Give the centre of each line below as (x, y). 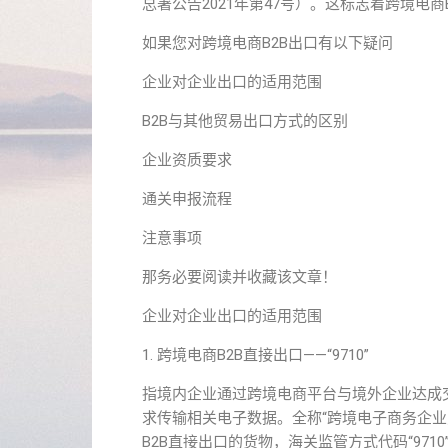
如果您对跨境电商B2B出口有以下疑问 (267, 43)
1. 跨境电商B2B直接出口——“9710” (255, 355)
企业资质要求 (187, 160)
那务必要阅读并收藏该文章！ (239, 277)
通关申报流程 (187, 199)
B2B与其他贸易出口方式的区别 (245, 121)
